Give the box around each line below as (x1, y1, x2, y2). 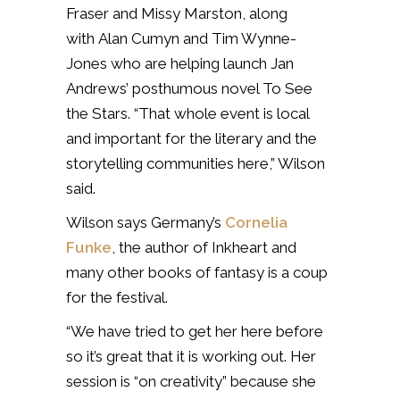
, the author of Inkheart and (112, 237, 296, 256)
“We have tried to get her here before (66, 321, 323, 340)
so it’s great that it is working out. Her (66, 346, 316, 365)
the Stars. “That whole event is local (66, 104, 309, 122)
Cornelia (225, 212, 287, 231)
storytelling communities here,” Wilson (66, 154, 325, 172)
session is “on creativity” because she (66, 371, 316, 390)
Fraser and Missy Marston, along (66, 4, 287, 22)
